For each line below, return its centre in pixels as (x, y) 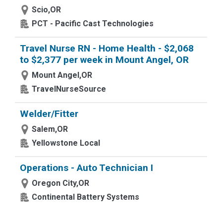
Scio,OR (46, 10)
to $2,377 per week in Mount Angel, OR (104, 60)
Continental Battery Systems (85, 197)
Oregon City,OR (60, 183)
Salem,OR (50, 129)
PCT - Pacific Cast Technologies (93, 24)
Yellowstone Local (66, 143)
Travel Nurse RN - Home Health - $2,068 (107, 48)
